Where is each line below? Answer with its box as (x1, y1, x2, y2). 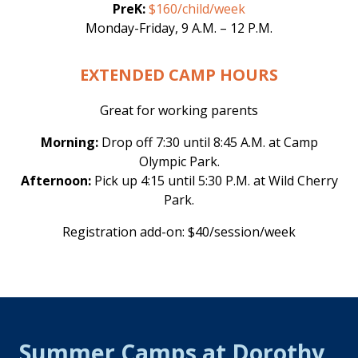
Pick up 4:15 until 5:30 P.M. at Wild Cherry (90, 172, 338, 189)
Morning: (40, 133, 101, 151)
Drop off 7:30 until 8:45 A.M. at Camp (101, 133, 318, 151)
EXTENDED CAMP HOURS (80, 64, 278, 86)
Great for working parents (100, 101, 258, 119)
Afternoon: (20, 172, 91, 189)
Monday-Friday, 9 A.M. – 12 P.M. (86, 18, 272, 37)
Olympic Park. (138, 153, 220, 170)
